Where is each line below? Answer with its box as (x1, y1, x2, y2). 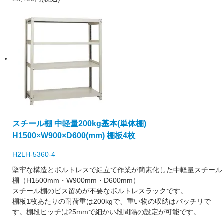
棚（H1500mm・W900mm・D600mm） (12, 176, 140, 185)
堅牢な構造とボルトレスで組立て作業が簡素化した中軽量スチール (12, 166, 222, 174)
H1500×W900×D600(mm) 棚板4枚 (12, 130, 135, 140)
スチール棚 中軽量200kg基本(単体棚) (12, 118, 146, 128)
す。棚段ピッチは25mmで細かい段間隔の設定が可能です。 (12, 208, 200, 216)
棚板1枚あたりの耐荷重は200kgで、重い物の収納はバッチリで (12, 197, 211, 206)
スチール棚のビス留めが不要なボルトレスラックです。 (12, 187, 187, 195)
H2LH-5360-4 (12, 150, 55, 159)
